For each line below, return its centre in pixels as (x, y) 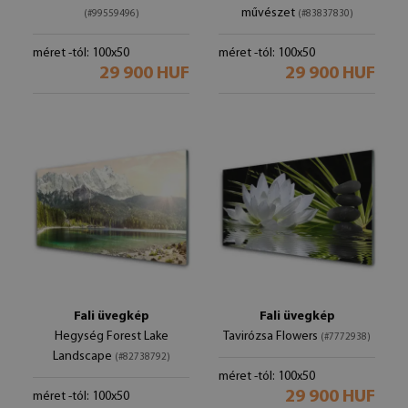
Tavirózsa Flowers (272, 337)
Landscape (83, 357)
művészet (269, 13)
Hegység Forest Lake (111, 337)
